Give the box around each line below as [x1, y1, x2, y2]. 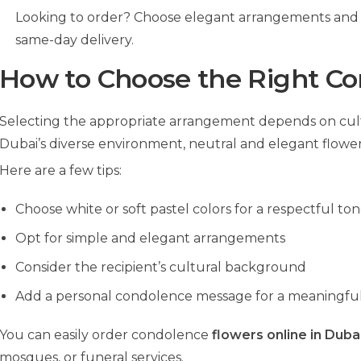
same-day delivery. [15, 32, 134, 48]
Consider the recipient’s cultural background [15, 259, 306, 276]
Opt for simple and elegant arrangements [15, 230, 285, 247]
